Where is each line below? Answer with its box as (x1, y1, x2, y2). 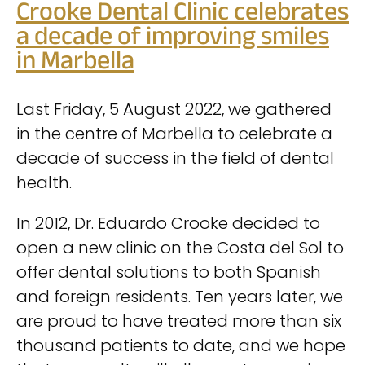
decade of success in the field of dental (16, 146, 334, 169)
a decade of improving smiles (16, 18, 329, 59)
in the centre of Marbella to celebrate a (16, 121, 332, 145)
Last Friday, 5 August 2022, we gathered (16, 97, 332, 121)
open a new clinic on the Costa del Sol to (16, 235, 344, 259)
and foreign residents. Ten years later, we (16, 284, 343, 308)
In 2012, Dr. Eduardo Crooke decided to (16, 211, 320, 235)
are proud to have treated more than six (16, 309, 341, 332)
